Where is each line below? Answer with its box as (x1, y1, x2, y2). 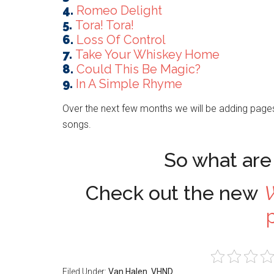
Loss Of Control (76, 32, 166, 47)
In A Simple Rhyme (76, 76, 182, 91)
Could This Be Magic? (76, 62, 201, 76)
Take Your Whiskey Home (75, 47, 220, 62)
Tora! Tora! (75, 18, 134, 32)
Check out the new (86, 182, 262, 204)
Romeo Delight (76, 3, 162, 18)
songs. (62, 119, 91, 130)
